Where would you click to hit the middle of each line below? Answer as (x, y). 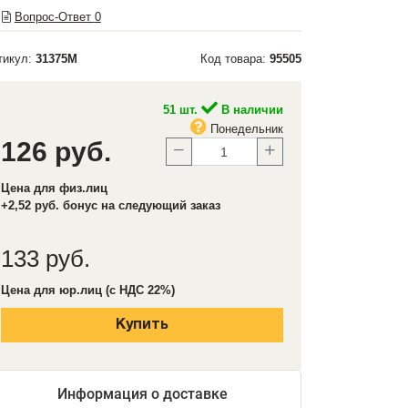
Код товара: (235, 59)
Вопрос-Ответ (54, 17)
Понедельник (245, 129)
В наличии (250, 110)
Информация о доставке (142, 394)
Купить (142, 325)
